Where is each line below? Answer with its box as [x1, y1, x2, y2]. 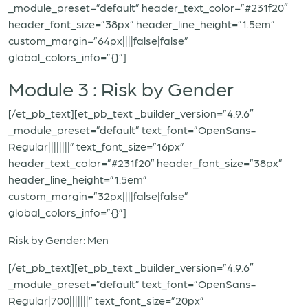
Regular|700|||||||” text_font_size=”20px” [8, 294, 204, 307]
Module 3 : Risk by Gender [8, 76, 234, 100]
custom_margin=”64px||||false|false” [8, 34, 188, 47]
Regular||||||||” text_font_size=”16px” [8, 140, 184, 153]
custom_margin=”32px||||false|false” [8, 189, 188, 202]
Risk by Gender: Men [8, 233, 109, 246]
